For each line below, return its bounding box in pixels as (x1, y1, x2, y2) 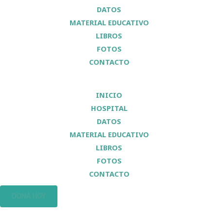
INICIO (96, 90, 122, 100)
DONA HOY (12, 192, 46, 200)
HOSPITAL (91, 103, 127, 113)
